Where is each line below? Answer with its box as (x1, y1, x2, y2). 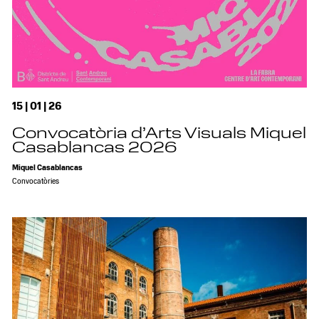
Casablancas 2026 (12, 141, 177, 156)
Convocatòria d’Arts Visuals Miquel (12, 127, 307, 142)
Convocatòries (12, 177, 60, 186)
